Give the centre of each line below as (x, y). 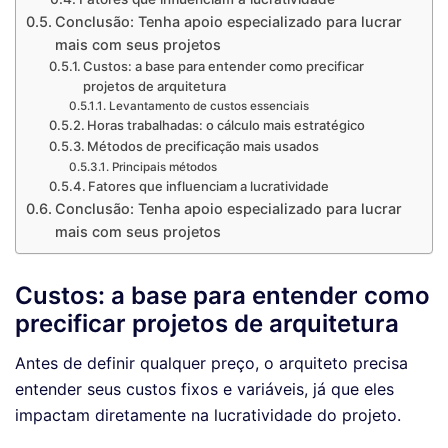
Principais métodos (164, 166)
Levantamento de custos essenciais (208, 105)
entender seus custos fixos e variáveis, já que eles (204, 389)
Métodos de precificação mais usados (203, 145)
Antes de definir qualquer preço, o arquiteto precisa (211, 363)
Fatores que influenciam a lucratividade (209, 185)
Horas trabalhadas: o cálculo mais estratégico (226, 124)
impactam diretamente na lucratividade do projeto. (208, 415)
